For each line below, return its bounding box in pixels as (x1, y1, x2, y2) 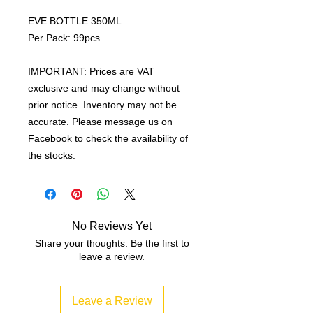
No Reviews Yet (72, 219, 152, 232)
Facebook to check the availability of (28, 132, 188, 144)
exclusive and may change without (28, 82, 180, 94)
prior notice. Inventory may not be (28, 99, 177, 110)
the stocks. (28, 149, 75, 161)
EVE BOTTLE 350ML (28, 15, 122, 27)
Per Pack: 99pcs (28, 31, 100, 43)
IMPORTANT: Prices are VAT (28, 65, 154, 77)
